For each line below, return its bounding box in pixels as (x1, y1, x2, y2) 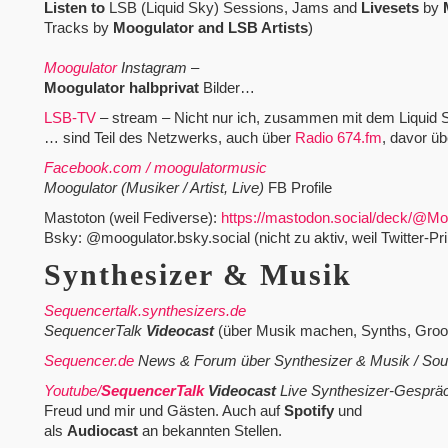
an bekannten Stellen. (137, 422, 282, 440)
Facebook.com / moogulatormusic (43, 159, 267, 177)
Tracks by (43, 19, 113, 37)
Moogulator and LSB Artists (112, 19, 308, 37)
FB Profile (267, 179, 332, 197)
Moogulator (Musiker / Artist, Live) (43, 179, 268, 197)
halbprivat (128, 79, 199, 97)
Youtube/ (43, 382, 101, 400)
